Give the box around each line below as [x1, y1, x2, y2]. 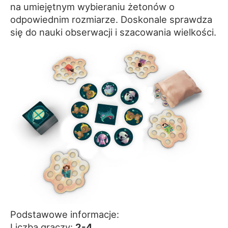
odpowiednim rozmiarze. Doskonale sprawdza [10, 13, 212, 25]
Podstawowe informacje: [10, 209, 119, 220]
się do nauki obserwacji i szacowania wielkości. [10, 26, 216, 38]
